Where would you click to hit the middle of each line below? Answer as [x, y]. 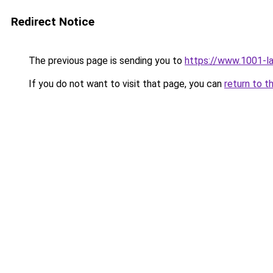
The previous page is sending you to [105, 61]
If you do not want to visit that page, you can [125, 84]
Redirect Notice [53, 22]
